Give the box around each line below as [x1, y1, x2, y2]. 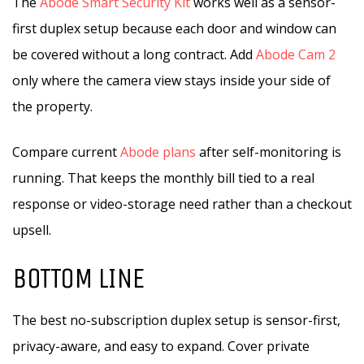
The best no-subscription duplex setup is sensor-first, [12, 311, 340, 329]
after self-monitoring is [196, 143, 341, 161]
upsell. [12, 221, 51, 239]
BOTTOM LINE [12, 261, 144, 296]
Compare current [12, 143, 120, 161]
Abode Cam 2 [256, 45, 336, 63]
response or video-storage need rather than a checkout [12, 195, 352, 213]
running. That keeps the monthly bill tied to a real [12, 169, 314, 187]
